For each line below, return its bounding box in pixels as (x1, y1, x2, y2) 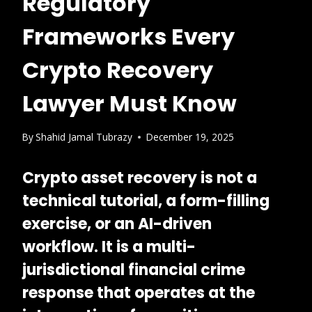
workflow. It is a (22, 236, 146, 258)
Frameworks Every (22, 20, 235, 52)
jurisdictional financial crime (22, 259, 245, 281)
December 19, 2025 (146, 130, 235, 144)
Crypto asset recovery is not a (22, 167, 257, 189)
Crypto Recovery (22, 54, 213, 86)
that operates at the (93, 282, 255, 304)
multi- (146, 236, 196, 258)
